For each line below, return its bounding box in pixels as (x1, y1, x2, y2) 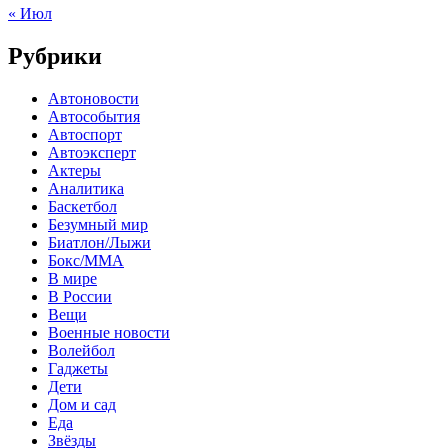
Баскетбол (48, 197, 117, 215)
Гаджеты (48, 359, 108, 377)
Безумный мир (48, 215, 148, 233)
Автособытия (48, 107, 140, 125)
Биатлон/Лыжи (48, 233, 151, 251)
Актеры (48, 161, 101, 179)
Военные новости (48, 323, 170, 341)
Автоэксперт (48, 143, 136, 161)
